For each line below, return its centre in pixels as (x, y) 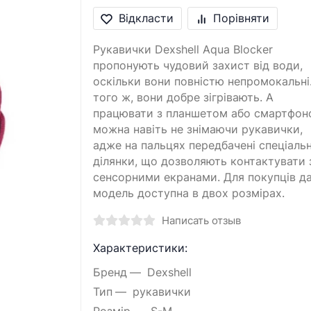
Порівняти (242, 18)
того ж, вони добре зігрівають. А (183, 98)
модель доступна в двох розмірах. (188, 194)
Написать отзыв (201, 221)
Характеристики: (140, 249)
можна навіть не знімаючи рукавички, (197, 130)
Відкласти (146, 18)
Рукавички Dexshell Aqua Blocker (183, 50)
